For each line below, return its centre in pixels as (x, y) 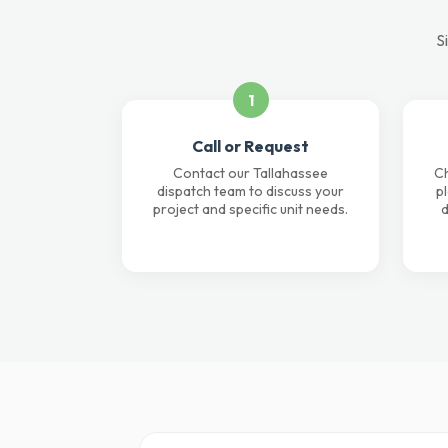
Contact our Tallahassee (250, 173)
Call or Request (250, 146)
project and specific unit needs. (250, 209)
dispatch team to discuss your (250, 191)
